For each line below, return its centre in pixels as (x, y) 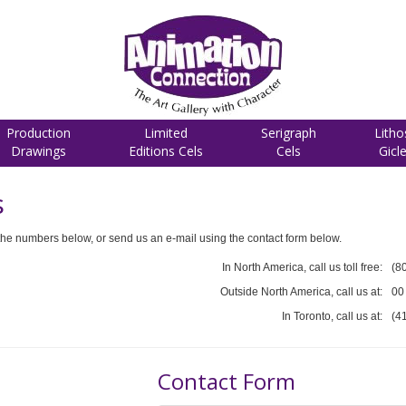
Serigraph (289, 133)
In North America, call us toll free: (302, 267)
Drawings (39, 151)
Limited (166, 133)
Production (39, 133)
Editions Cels (166, 151)
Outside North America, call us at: (301, 292)
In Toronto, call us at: (332, 316)
